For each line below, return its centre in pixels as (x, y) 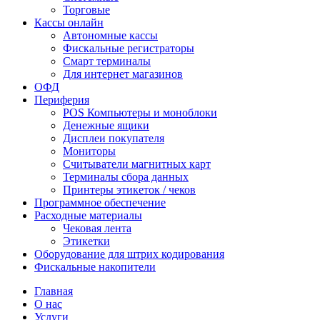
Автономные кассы (110, 35)
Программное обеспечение (100, 202)
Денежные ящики (106, 125)
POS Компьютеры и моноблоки (140, 112)
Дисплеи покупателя (114, 138)
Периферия (62, 100)
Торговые (86, 10)
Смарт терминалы (107, 61)
